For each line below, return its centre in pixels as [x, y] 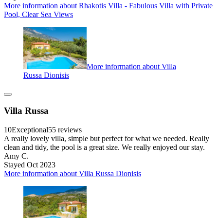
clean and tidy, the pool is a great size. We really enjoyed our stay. [104, 147]
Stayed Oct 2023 [30, 164]
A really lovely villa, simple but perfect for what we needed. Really [107, 138]
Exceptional [30, 129]
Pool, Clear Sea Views [38, 14]
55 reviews [65, 129]
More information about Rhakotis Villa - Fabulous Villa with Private [108, 5]
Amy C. [16, 156]
